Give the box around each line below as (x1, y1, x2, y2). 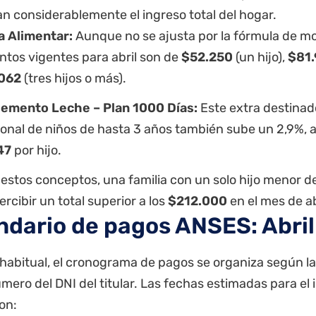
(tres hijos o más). (21, 71, 126, 87)
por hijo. (11, 142, 61, 159)
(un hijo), (233, 49, 288, 66)
